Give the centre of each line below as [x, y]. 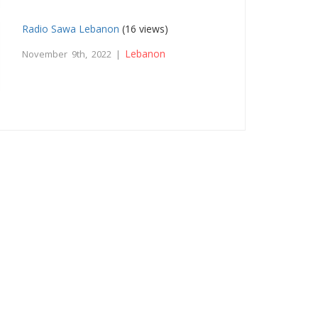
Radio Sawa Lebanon [71, 28]
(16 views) [144, 28]
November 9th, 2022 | [74, 54]
